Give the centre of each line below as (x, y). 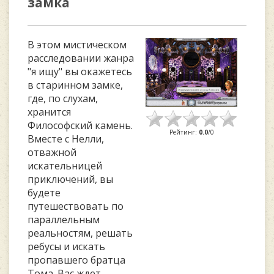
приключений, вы (70, 179)
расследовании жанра (81, 58)
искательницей (65, 166)
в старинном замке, (75, 85)
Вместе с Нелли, (66, 139)
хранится (49, 112)
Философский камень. (80, 125)
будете (44, 193)
